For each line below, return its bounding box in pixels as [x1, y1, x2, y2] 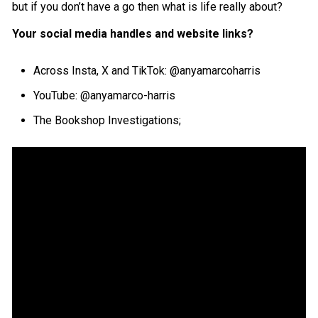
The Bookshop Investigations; [33, 114, 182, 128]
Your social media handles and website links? [12, 27, 254, 41]
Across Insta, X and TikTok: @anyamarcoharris [33, 64, 261, 78]
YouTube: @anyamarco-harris [33, 89, 176, 103]
